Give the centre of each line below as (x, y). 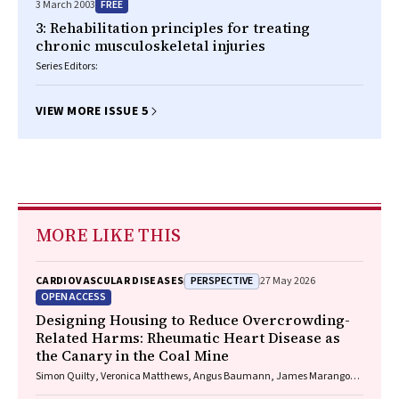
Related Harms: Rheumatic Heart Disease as (188, 338)
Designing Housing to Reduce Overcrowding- (193, 320)
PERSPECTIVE (222, 281)
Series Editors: (67, 66)
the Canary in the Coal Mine (132, 355)
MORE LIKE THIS (108, 235)
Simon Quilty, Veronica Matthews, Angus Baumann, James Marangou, (198, 376)
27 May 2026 (288, 281)
